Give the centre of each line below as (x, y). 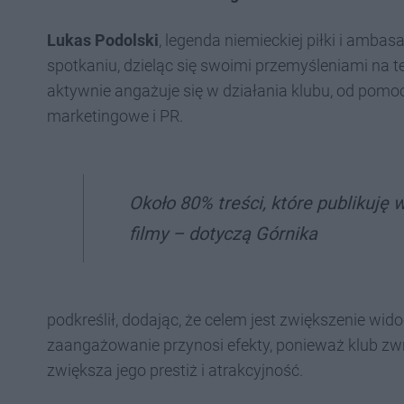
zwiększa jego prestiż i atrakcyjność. (175, 370)
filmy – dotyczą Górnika (223, 233)
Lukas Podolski (103, 40)
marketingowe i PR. (115, 115)
